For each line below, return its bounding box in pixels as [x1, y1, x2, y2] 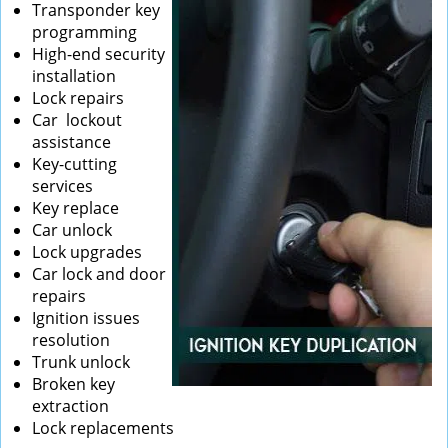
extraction [32, 395, 109, 417]
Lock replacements [32, 417, 174, 439]
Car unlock [32, 219, 112, 241]
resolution [32, 329, 110, 351]
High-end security [32, 43, 165, 65]
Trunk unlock [32, 351, 130, 373]
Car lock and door [32, 263, 166, 285]
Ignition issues [32, 307, 140, 329]
